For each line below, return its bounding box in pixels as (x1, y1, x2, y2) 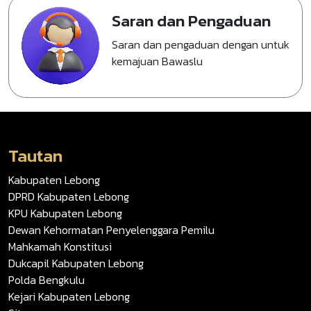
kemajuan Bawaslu (112, 53, 203, 70)
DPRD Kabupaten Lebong (8, 188, 129, 205)
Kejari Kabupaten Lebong (8, 288, 130, 305)
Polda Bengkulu (8, 271, 85, 289)
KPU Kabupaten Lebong (8, 205, 122, 222)
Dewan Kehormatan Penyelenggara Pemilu (8, 221, 215, 239)
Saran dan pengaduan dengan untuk (112, 36, 289, 53)
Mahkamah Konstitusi (8, 238, 112, 255)
